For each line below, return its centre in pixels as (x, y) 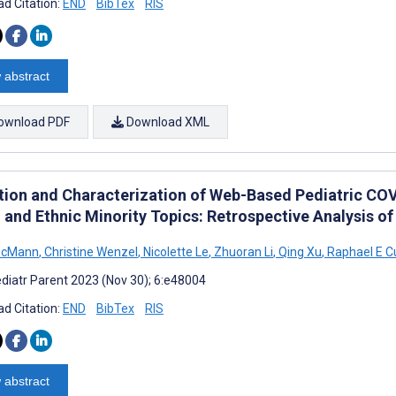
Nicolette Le (175, 251)
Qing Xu (299, 251)
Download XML (167, 122)
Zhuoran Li (242, 251)
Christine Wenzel (90, 251)
